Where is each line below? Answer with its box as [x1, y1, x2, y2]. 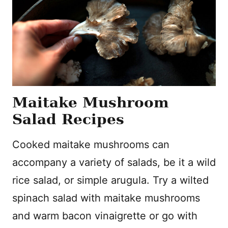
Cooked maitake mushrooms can [12, 138, 169, 151]
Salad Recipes [12, 111, 124, 128]
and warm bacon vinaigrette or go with [12, 210, 197, 222]
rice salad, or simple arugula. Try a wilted [12, 174, 209, 186]
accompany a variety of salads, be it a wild [12, 156, 216, 168]
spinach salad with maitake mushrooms [12, 192, 200, 204]
